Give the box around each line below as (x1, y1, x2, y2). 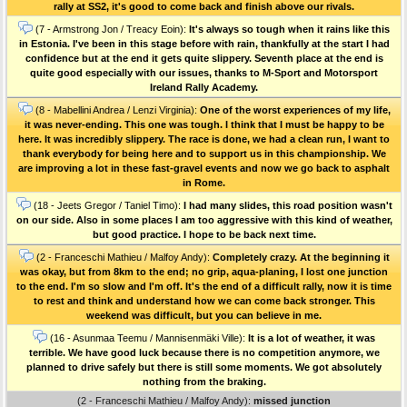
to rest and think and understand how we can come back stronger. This (33, 294, 375, 306)
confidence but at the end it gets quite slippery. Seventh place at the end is (25, 52, 383, 64)
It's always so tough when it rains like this (189, 23, 390, 35)
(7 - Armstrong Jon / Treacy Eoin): (33, 23, 189, 35)
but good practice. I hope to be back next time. (92, 228, 316, 240)
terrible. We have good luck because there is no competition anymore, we (28, 346, 380, 358)
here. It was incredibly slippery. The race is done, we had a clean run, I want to (18, 133, 390, 144)
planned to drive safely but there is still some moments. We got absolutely (26, 361, 382, 372)
